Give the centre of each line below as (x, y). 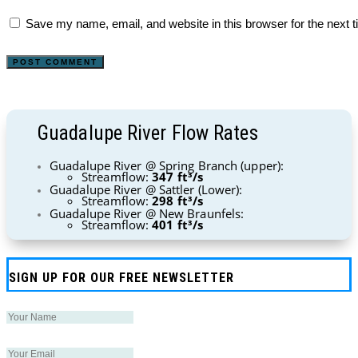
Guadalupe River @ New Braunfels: (147, 213)
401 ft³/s (178, 224)
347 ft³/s (178, 176)
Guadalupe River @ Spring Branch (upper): (167, 165)
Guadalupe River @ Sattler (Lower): (146, 189)
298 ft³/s (178, 200)
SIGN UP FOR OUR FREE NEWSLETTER (121, 278)
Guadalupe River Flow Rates (147, 133)
